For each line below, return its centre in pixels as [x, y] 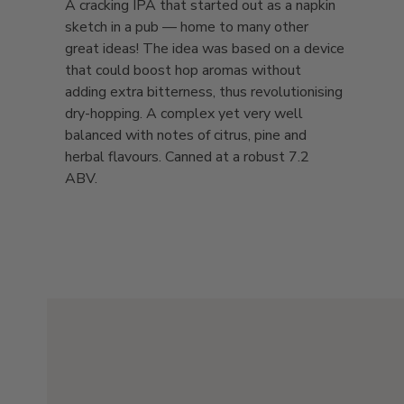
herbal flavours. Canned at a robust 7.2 [187, 157]
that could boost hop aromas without [183, 71]
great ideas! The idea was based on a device [205, 49]
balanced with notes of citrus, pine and [186, 136]
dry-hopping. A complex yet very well [184, 114]
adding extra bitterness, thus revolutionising [204, 92]
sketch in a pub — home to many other [187, 28]
